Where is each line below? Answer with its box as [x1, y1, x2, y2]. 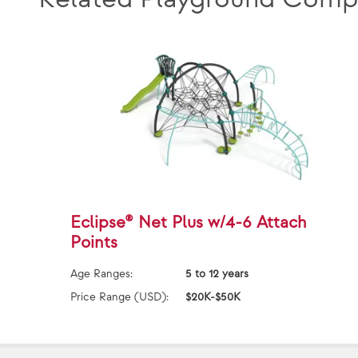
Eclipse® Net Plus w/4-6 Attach [70, 213, 307, 233]
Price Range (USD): [70, 290, 169, 304]
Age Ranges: [70, 267, 133, 281]
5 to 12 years [185, 267, 249, 281]
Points [70, 233, 117, 253]
